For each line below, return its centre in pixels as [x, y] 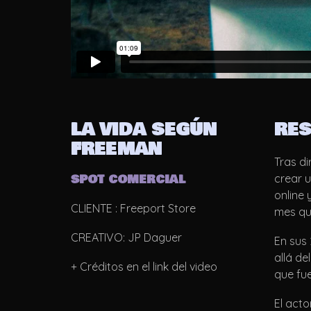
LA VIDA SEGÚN [144, 130]
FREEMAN [116, 150]
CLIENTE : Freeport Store [133, 209]
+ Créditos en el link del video [144, 267]
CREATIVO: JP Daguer [126, 238]
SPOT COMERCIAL [128, 180]
